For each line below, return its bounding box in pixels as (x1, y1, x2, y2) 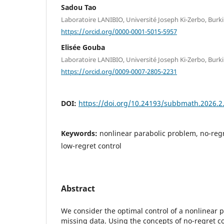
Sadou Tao (61, 2, 96, 12)
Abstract (61, 183, 95, 194)
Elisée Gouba (61, 42, 105, 52)
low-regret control (61, 141, 121, 151)
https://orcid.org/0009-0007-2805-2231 (61, 66, 177, 76)
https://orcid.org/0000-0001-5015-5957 (61, 26, 177, 36)
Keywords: (61, 128, 99, 138)
